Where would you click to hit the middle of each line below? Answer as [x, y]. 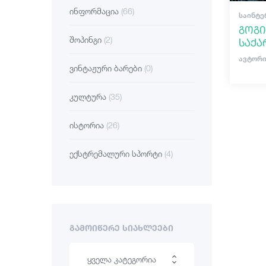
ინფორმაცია [95, 11]
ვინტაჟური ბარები [107, 68]
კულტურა [89, 96]
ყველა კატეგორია [122, 259]
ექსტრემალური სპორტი [117, 153]
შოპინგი [87, 39]
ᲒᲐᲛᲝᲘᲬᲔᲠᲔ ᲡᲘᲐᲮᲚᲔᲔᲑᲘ [121, 228]
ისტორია [88, 125]
